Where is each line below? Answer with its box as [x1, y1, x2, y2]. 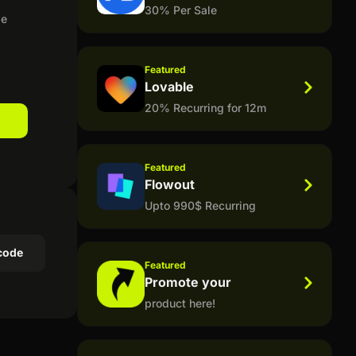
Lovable [144, 78, 194, 95]
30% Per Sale [144, 2, 217, 17]
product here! [144, 296, 215, 310]
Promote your [144, 273, 231, 290]
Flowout [144, 176, 195, 192]
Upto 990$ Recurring [144, 198, 256, 212]
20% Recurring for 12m [144, 100, 266, 114]
